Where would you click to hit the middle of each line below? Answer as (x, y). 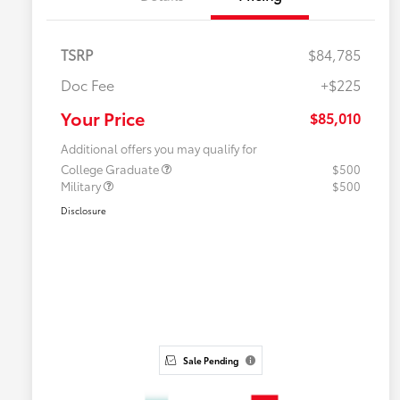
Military (82, 186)
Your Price (103, 118)
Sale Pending (211, 361)
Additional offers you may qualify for (159, 149)
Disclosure (83, 211)
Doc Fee (87, 85)
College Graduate (111, 169)
